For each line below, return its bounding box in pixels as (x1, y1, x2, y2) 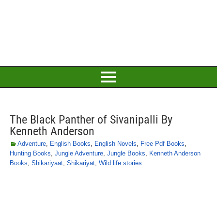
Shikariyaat (31, 159, 63, 167)
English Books (50, 140, 91, 147)
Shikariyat (67, 159, 95, 167)
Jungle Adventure (55, 150, 103, 157)
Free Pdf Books (140, 140, 185, 147)
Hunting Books (10, 150, 51, 157)
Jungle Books (107, 150, 145, 157)
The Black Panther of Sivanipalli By (10, 113, 172, 126)
